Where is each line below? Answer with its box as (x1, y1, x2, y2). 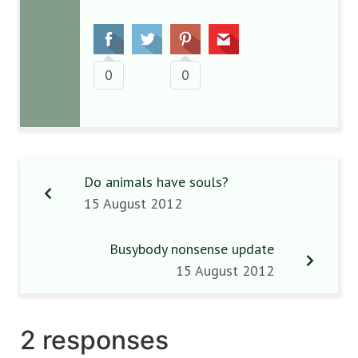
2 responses (20, 324, 169, 356)
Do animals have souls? (84, 173, 229, 191)
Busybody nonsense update (109, 240, 274, 258)
